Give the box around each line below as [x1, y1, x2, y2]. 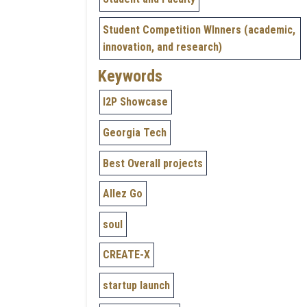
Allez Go [103, 187, 143, 201]
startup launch [103, 278, 171, 292]
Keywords [98, 66, 162, 86]
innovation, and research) [103, 40, 223, 53]
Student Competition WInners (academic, [103, 23, 296, 36]
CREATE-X [103, 248, 151, 262]
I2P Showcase [103, 95, 169, 109]
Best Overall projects [103, 156, 204, 170]
